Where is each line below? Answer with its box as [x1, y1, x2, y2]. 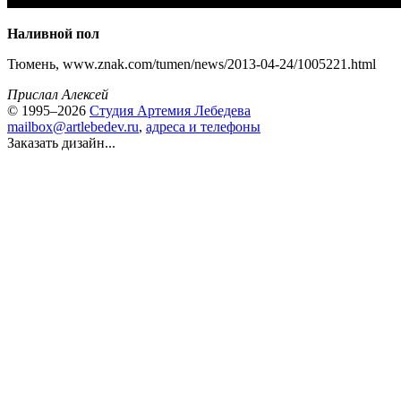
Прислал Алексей [7, 87, 108, 102]
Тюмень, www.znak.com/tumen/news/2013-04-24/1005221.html [7, 56, 376, 72]
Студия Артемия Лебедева [90, 103, 251, 118]
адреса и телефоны [146, 119, 260, 134]
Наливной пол [7, 26, 99, 41]
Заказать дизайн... [7, 135, 115, 150]
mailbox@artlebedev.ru [7, 119, 139, 134]
